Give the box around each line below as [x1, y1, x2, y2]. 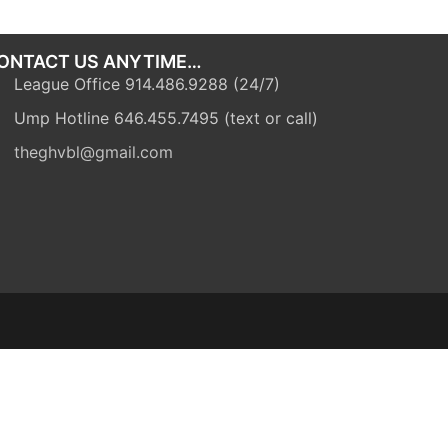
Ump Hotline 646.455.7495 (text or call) [13, 108, 318, 128]
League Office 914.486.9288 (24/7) [13, 74, 280, 94]
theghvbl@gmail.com [13, 142, 173, 162]
